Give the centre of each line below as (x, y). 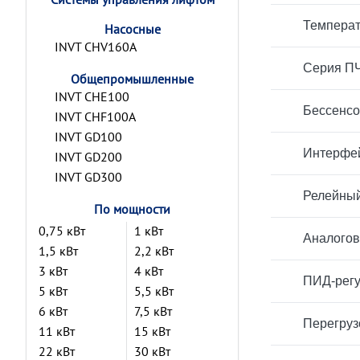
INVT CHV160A (96, 47)
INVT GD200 (88, 157)
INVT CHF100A (95, 117)
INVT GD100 (88, 137)
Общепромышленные (132, 79)
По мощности (132, 209)
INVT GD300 (88, 177)
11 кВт (57, 331)
